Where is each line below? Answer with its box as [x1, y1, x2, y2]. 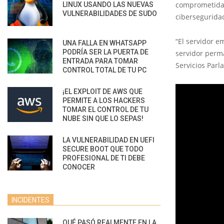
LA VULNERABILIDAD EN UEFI [62, 135, 154, 144]
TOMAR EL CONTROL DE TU [62, 105, 148, 113]
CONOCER [62, 162, 95, 171]
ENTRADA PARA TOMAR [62, 56, 138, 65]
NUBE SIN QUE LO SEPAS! [62, 114, 143, 122]
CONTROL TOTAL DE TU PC [62, 65, 146, 74]
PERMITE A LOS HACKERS [62, 96, 145, 104]
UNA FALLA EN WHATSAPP [62, 38, 146, 47]
